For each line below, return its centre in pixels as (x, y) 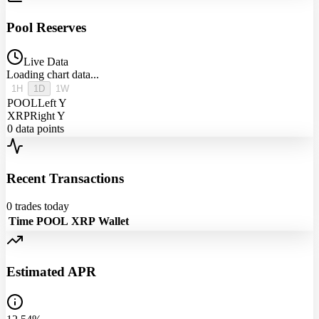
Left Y (52, 103)
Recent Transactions (65, 179)
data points (38, 129)
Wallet (114, 221)
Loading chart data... (53, 75)
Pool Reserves (46, 27)
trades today (41, 206)
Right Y (48, 116)
